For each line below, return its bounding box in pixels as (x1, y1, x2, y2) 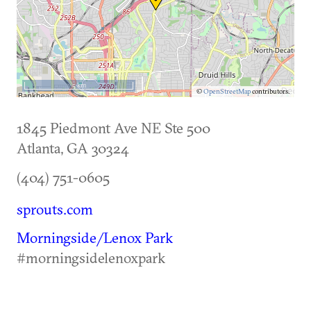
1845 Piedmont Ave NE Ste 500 (17, 119, 210, 137)
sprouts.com (17, 200, 93, 218)
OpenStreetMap (203, 87, 251, 96)
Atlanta (17, 139, 60, 157)
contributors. (251, 87, 289, 96)
